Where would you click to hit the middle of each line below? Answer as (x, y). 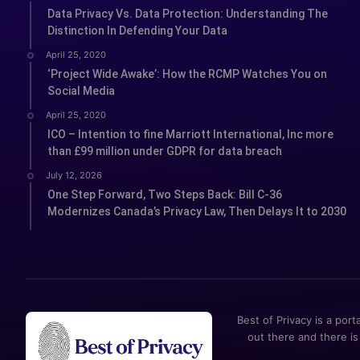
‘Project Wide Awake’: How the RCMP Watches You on (187, 74)
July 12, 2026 (74, 175)
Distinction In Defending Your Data (137, 30)
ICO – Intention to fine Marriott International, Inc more (190, 134)
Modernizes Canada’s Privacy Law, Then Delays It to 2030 (197, 211)
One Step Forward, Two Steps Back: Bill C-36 (165, 194)
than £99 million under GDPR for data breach (165, 151)
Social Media (81, 90)
